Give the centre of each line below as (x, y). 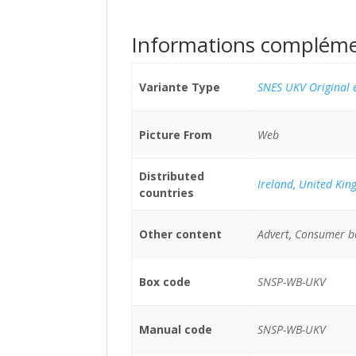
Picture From (175, 135)
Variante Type (179, 87)
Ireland (275, 184)
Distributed (171, 176)
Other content (180, 234)
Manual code (175, 329)
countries (166, 193)
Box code (164, 282)
